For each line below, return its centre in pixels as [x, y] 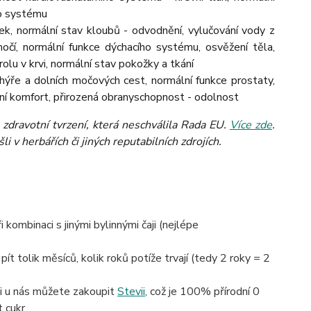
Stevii [131, 292]
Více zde [251, 125]
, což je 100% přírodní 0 [202, 292]
